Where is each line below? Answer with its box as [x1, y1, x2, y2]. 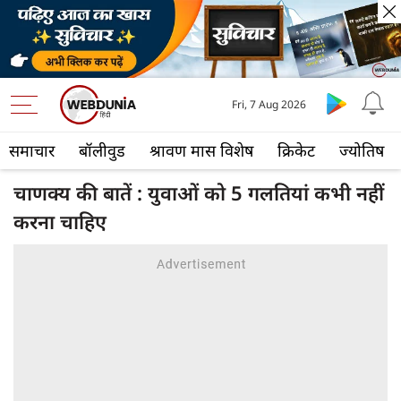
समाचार [9, 140, 55, 162]
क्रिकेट [277, 140, 315, 162]
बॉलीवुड [79, 140, 125, 162]
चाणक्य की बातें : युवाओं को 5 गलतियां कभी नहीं [13, 179, 384, 207]
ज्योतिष [339, 140, 384, 162]
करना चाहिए [13, 208, 107, 235]
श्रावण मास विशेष [149, 140, 253, 162]
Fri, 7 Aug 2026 [232, 97, 307, 113]
